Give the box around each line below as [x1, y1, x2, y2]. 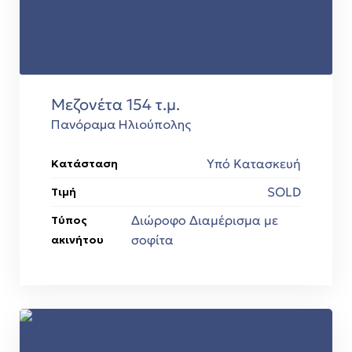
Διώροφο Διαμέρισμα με [131, 211, 279, 228]
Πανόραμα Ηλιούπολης [51, 115, 191, 132]
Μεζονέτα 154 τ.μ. [51, 94, 180, 114]
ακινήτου [51, 232, 104, 247]
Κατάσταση [51, 156, 118, 170]
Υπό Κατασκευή [207, 155, 301, 171]
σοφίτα [131, 231, 174, 247]
